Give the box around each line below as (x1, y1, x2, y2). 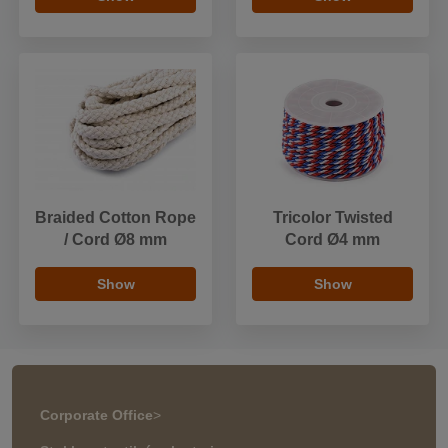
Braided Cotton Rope (35, 208, 196, 226)
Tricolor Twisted (272, 208, 393, 226)
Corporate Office (40, 406, 153, 423)
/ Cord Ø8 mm (64, 230, 167, 248)
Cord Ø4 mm (285, 230, 380, 248)
